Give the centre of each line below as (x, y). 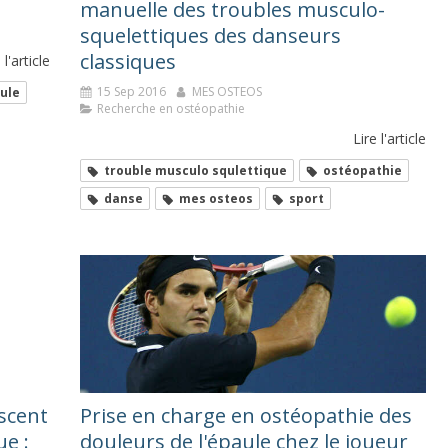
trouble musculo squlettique (195, 170)
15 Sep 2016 (131, 91)
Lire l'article (389, 138)
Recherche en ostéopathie (171, 108)
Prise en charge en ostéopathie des (246, 416)
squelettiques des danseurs (210, 35)
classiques (128, 61)
